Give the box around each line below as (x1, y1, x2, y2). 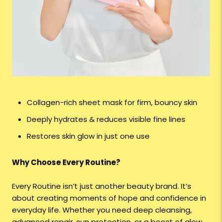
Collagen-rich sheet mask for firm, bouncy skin (27, 97, 197, 108)
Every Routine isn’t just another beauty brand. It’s (12, 181, 191, 192)
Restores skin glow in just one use (27, 131, 150, 142)
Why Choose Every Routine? (12, 157, 120, 168)
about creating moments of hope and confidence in (12, 193, 206, 204)
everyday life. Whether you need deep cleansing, (12, 205, 192, 216)
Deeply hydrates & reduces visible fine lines (27, 114, 185, 125)
